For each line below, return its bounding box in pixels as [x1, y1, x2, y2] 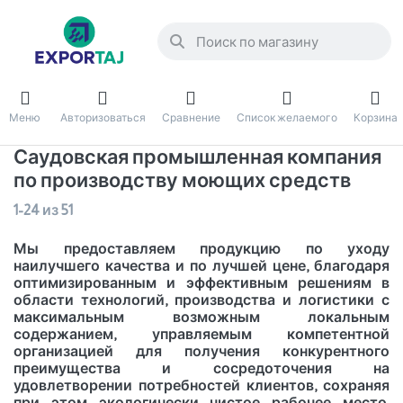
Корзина [353, 111, 398, 124]
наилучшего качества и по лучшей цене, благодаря [13, 258, 390, 274]
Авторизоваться [59, 111, 146, 124]
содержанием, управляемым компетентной [13, 327, 390, 343]
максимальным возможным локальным [13, 309, 390, 326]
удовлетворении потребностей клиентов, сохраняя [13, 378, 390, 394]
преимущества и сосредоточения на [13, 361, 390, 377]
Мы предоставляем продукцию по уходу [13, 241, 390, 257]
